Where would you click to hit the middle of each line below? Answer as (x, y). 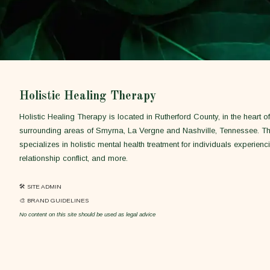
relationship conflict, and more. (74, 159)
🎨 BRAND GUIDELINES (54, 201)
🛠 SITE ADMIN (40, 187)
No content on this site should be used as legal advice (87, 215)
